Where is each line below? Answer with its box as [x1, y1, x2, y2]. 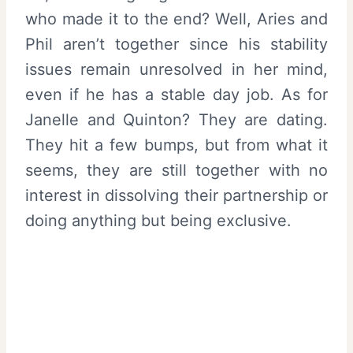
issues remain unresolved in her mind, [25, 60, 328, 80]
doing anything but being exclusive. [25, 211, 292, 231]
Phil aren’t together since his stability [25, 35, 328, 54]
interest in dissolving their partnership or [25, 186, 328, 206]
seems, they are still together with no [25, 161, 328, 180]
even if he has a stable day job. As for [25, 85, 328, 105]
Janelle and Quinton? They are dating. [25, 110, 328, 130]
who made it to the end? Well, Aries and [25, 9, 328, 29]
